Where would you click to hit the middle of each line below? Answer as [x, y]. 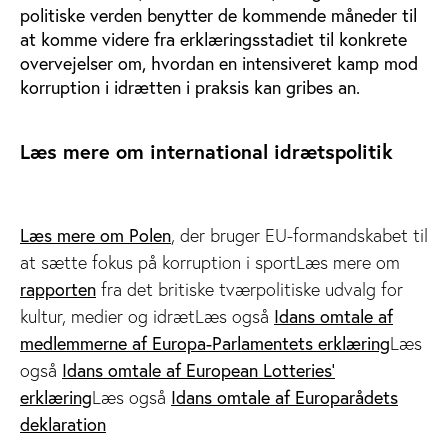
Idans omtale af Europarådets [284, 397]
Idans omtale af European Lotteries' [198, 370]
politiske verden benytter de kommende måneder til [218, 15]
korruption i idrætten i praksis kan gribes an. [192, 87]
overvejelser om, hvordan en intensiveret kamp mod [219, 63]
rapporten [58, 289]
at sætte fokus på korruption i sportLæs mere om [210, 262]
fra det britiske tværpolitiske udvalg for [249, 289]
